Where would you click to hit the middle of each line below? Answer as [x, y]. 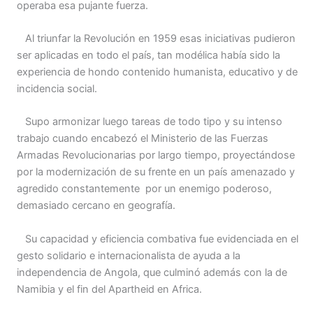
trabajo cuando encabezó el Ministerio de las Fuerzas [143, 139]
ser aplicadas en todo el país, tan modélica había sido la [148, 55]
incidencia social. [57, 88]
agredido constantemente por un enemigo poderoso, [144, 189]
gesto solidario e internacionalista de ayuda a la [129, 255]
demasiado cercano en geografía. [96, 206]
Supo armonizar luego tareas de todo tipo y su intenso [150, 122]
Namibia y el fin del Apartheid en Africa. [109, 289]
